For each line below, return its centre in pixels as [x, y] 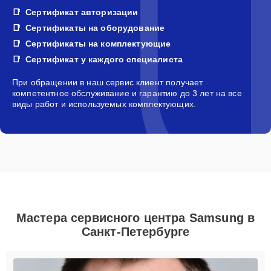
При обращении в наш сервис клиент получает [108, 82]
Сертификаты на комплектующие [98, 43]
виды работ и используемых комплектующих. [104, 104]
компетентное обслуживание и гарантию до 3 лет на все [127, 93]
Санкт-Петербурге [135, 231]
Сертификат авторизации [82, 12]
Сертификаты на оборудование [95, 28]
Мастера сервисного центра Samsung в [135, 217]
